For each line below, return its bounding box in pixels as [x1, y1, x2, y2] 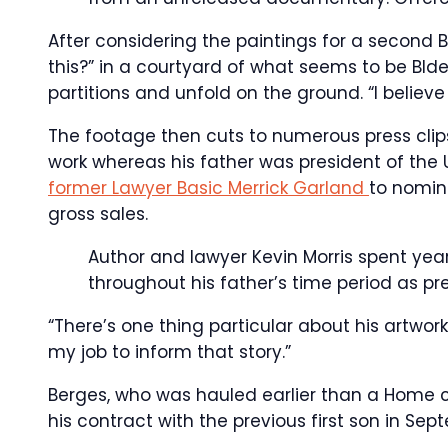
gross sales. [48, 202, 148, 226]
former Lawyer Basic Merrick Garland [48, 176, 369, 200]
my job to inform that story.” [48, 340, 291, 364]
